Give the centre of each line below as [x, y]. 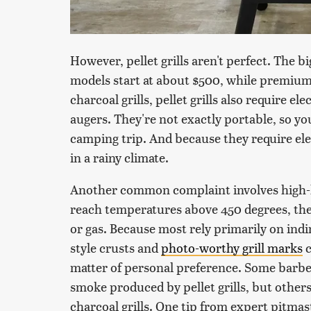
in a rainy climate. [121, 157]
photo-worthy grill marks [232, 247]
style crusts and [116, 247]
